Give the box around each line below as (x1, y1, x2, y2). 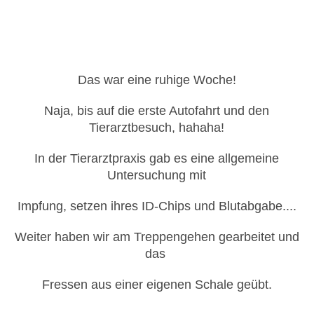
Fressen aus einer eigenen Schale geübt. (41, 277, 272, 292)
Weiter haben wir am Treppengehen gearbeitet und (14, 229, 299, 244)
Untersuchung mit (107, 168, 207, 182)
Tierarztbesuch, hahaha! (89, 120, 225, 135)
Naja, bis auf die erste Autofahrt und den (44, 103, 270, 118)
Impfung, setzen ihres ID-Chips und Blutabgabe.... (17, 198, 296, 213)
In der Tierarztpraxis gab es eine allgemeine (34, 151, 280, 165)
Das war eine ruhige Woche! (77, 72, 236, 87)
